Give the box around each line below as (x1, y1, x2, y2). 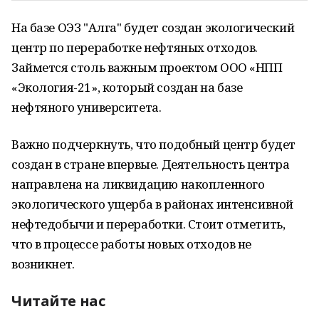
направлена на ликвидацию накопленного (11, 176, 265, 192)
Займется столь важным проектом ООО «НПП (11, 59, 283, 75)
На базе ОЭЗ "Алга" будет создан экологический (11, 19, 295, 36)
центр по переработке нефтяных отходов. (11, 39, 258, 56)
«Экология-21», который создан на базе (11, 79, 243, 95)
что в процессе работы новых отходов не (11, 236, 252, 252)
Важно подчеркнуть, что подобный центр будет (11, 136, 296, 152)
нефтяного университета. (11, 99, 162, 115)
